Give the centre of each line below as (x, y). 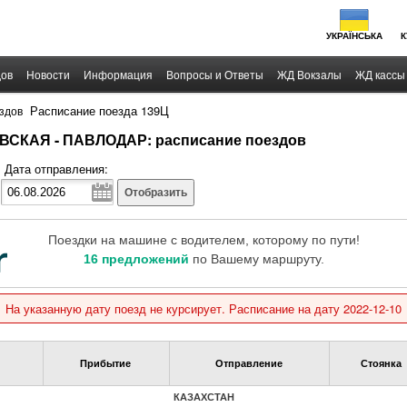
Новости (48, 75)
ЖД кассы (380, 75)
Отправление (248, 363)
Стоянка (381, 363)
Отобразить (156, 193)
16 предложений (136, 259)
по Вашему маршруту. (256, 259)
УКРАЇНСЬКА (354, 36)
